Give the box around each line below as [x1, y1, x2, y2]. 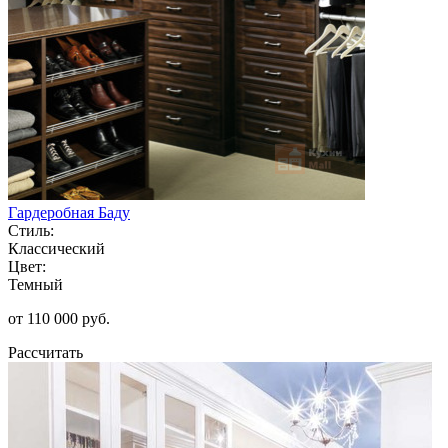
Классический [8, 239, 105, 257]
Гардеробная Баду [8, 203, 130, 221]
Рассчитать [8, 343, 83, 361]
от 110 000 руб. [8, 309, 110, 327]
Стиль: [8, 221, 54, 239]
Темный [8, 275, 63, 293]
